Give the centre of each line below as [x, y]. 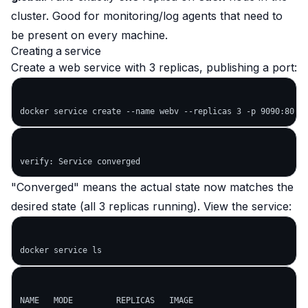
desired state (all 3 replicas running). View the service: [151, 206]
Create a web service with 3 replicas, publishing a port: [154, 67]
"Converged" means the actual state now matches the [152, 187]
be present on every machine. [89, 35]
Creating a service [56, 51]
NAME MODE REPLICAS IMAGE [107, 300]
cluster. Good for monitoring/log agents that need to [147, 16]
